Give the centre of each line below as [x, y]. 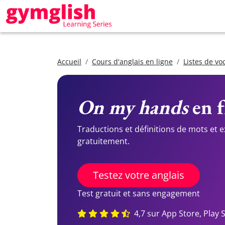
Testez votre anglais [139, 175]
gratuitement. [103, 141]
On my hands [133, 107]
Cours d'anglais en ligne [132, 62]
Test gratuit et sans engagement [139, 193]
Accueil [69, 62]
